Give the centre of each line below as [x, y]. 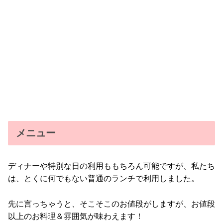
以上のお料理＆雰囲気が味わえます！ [76, 216]
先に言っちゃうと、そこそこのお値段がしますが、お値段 [111, 204]
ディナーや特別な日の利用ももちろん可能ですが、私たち [111, 166]
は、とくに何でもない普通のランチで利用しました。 [104, 179]
